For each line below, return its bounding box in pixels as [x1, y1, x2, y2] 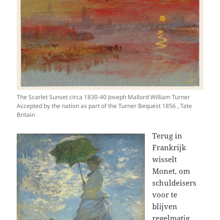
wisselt [152, 154, 177, 165]
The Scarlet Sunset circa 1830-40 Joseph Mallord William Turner [17, 93, 191, 102]
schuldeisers [152, 178, 197, 188]
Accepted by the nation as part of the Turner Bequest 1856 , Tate [17, 102, 192, 110]
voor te [152, 190, 178, 200]
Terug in [152, 131, 183, 141]
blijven [152, 201, 178, 212]
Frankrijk [152, 142, 187, 153]
